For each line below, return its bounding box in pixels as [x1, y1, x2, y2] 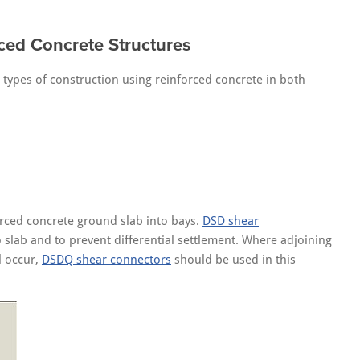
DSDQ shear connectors [42, 252, 171, 267]
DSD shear [202, 214, 259, 228]
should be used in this [171, 252, 296, 267]
